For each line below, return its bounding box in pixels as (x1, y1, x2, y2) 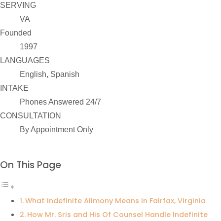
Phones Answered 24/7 (20, 98, 101, 107)
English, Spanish (20, 70, 79, 79)
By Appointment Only (20, 125, 93, 134)
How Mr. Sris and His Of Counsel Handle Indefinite (27, 209, 208, 220)
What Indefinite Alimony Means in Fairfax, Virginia (25, 195, 206, 206)
